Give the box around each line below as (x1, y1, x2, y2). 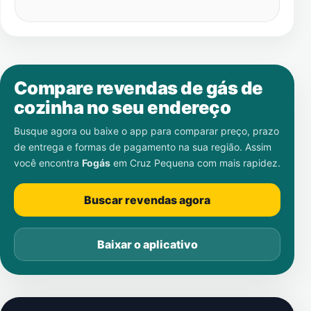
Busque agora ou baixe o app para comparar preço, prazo (14, 125, 279, 137)
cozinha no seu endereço (14, 96, 231, 118)
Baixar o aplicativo (96, 237, 198, 251)
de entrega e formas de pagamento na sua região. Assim (14, 141, 271, 153)
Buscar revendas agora (84, 193, 210, 207)
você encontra (14, 157, 82, 169)
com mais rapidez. (194, 157, 280, 169)
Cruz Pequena (130, 157, 194, 169)
